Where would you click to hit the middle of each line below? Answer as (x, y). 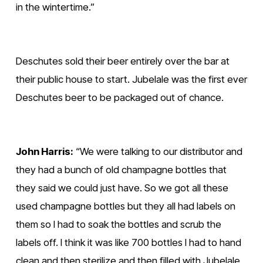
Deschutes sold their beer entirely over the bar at (122, 61)
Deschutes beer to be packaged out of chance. (119, 97)
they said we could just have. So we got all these (122, 188)
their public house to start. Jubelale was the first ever (131, 79)
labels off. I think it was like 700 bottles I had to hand (128, 242)
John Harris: (44, 151)
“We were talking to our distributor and (158, 151)
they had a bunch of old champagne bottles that (121, 169)
